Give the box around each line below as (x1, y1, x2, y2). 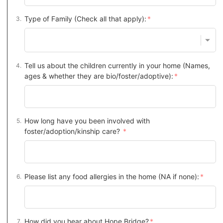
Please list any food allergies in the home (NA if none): (24, 172, 199, 181)
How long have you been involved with (24, 116, 150, 125)
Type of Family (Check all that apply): (24, 14, 146, 23)
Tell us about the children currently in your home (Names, (24, 61, 210, 70)
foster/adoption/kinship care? (24, 127, 122, 136)
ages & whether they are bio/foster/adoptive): (24, 71, 173, 80)
